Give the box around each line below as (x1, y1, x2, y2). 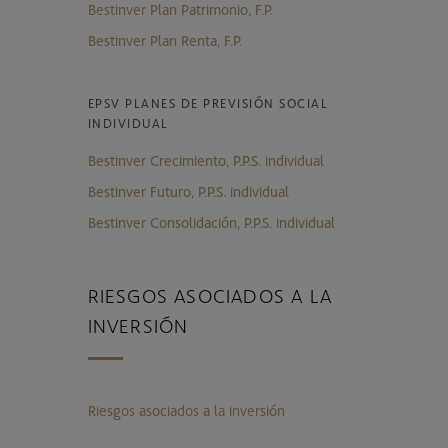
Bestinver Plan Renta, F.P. (87, 30, 242, 49)
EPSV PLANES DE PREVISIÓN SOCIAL (87, 94, 329, 111)
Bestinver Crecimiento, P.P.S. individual (87, 150, 324, 169)
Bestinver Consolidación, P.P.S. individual (87, 212, 335, 231)
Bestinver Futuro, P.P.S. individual (87, 181, 289, 200)
